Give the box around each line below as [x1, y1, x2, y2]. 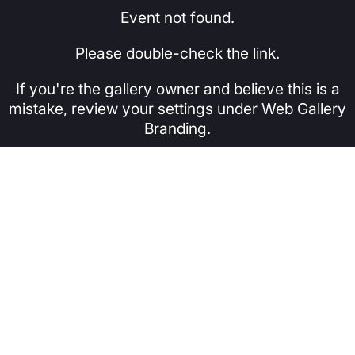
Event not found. [120, 8, 235, 27]
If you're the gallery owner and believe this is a [15, 79, 340, 98]
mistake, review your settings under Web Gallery [9, 99, 346, 118]
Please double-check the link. [75, 44, 280, 63]
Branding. [144, 119, 211, 138]
